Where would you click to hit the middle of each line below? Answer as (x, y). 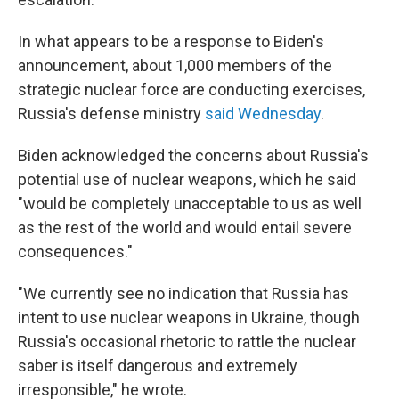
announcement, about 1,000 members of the (175, 65)
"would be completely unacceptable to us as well (190, 204)
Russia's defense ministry (111, 114)
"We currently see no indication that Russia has (183, 293)
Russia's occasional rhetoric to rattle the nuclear (187, 342)
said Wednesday (263, 114)
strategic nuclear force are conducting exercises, (191, 90)
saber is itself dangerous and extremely (158, 366)
